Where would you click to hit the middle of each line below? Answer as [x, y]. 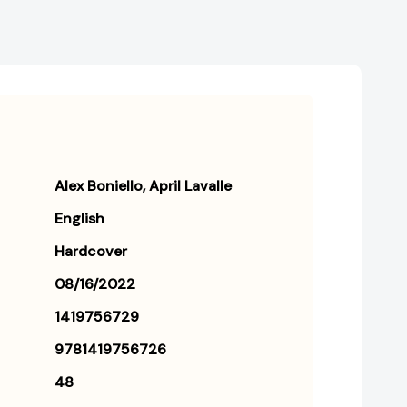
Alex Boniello [99, 186]
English [79, 219]
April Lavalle [190, 186]
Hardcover [91, 252]
